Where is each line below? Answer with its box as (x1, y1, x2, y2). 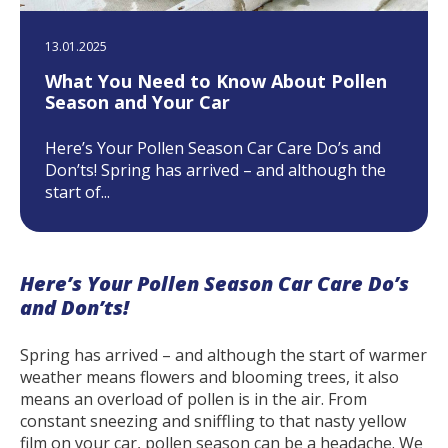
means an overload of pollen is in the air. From (20, 387, 367, 410)
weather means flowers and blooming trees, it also (20, 365, 399, 388)
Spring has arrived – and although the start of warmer (20, 343, 427, 366)
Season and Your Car (44, 90, 230, 115)
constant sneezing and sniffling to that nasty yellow (20, 409, 406, 432)
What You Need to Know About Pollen (44, 69, 387, 94)
